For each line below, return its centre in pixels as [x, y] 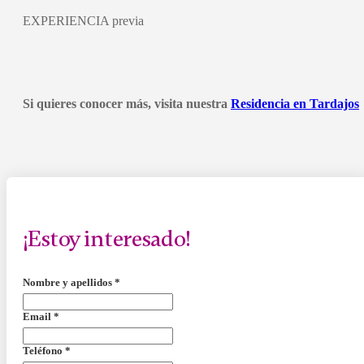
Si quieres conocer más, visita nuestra [127, 103]
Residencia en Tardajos [295, 103]
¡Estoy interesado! [106, 238]
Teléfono [44, 350]
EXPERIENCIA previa [83, 20]
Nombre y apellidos [69, 282]
